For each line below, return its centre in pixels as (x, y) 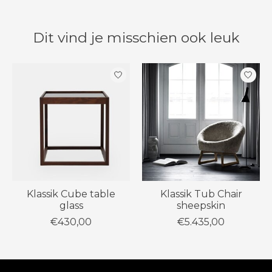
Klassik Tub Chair (201, 194)
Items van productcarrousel (80, 69)
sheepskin (201, 206)
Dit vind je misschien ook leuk (136, 37)
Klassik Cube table (71, 194)
